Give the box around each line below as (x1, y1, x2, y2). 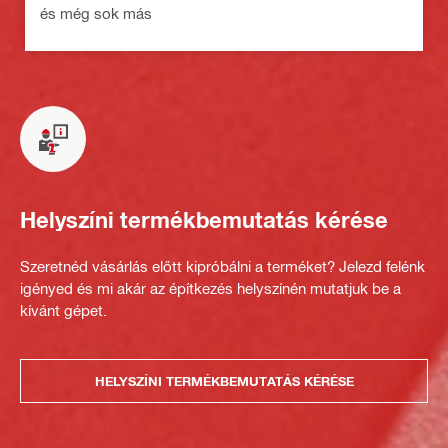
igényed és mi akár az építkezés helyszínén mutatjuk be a (20, 279, 401, 298)
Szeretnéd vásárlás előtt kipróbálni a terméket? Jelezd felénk (20, 257, 425, 276)
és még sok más (40, 4, 152, 23)
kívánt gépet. (20, 301, 107, 320)
